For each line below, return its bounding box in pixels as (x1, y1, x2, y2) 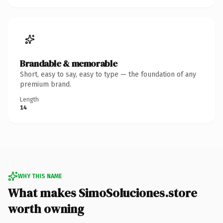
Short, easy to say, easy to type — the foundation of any (20, 70, 196, 79)
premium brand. (20, 80, 71, 89)
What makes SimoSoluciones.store (8, 184, 197, 201)
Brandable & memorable (20, 57, 117, 70)
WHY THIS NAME (18, 172, 62, 180)
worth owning (8, 200, 84, 217)
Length (20, 96, 39, 103)
